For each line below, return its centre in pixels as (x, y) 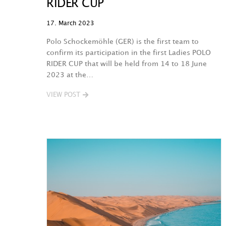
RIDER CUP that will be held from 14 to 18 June (127, 64)
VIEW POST (63, 95)
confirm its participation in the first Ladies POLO (129, 53)
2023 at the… (70, 75)
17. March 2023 (70, 23)
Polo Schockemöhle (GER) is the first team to (123, 42)
